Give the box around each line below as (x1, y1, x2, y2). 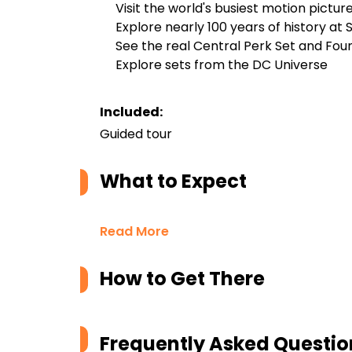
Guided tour (100, 125, 172, 143)
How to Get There (100, 266, 265, 291)
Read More (100, 222, 169, 240)
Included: (100, 103, 163, 121)
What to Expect (100, 168, 247, 194)
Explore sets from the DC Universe (115, 56, 328, 74)
